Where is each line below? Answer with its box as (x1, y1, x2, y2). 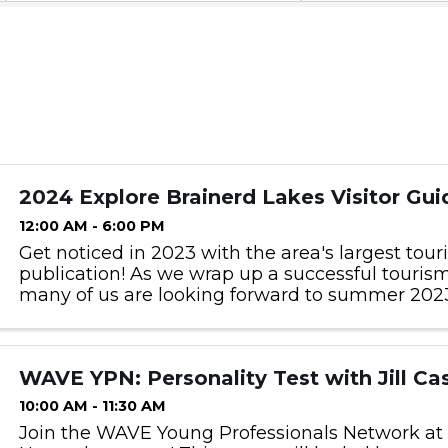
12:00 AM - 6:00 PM (18, 216, 165, 235)
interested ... (18, 325, 125, 348)
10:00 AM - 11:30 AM (18, 397, 166, 416)
